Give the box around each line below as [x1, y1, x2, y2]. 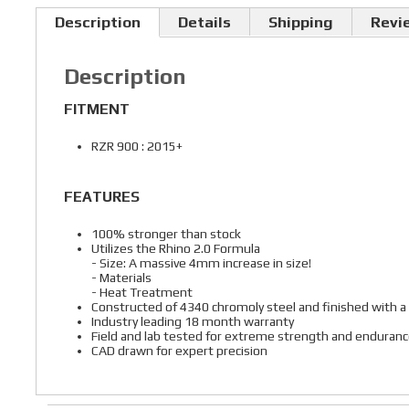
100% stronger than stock [90, 226, 241, 242]
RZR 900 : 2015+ [90, 139, 183, 154]
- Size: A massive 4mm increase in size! [90, 256, 311, 271]
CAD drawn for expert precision [90, 343, 267, 359]
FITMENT [63, 100, 130, 119]
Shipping [267, 13, 333, 32]
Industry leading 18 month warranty [90, 314, 294, 330]
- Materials [90, 270, 152, 286]
